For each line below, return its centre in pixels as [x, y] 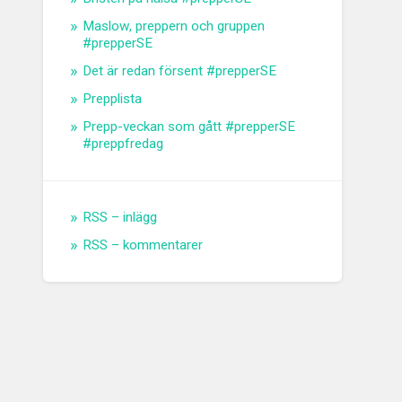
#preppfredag [123, 144]
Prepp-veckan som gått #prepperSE [189, 127]
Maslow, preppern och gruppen [174, 26]
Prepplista [113, 99]
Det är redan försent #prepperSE [180, 71]
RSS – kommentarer [143, 245]
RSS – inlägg [120, 218]
